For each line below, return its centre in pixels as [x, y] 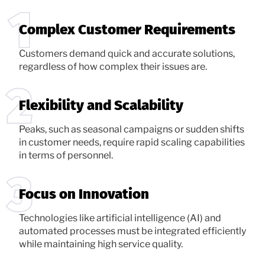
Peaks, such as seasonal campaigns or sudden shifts [132, 129]
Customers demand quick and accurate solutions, [127, 53]
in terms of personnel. [66, 155]
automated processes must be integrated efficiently [132, 231]
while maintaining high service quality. [101, 244]
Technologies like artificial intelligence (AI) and [120, 218]
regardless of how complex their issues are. [113, 66]
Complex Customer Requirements [127, 29]
